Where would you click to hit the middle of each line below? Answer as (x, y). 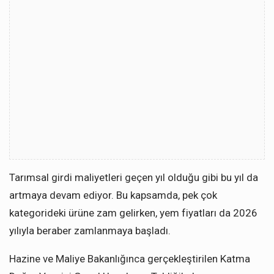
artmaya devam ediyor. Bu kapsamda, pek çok (113, 195)
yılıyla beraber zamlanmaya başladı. (90, 230)
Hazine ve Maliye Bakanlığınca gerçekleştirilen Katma (130, 258)
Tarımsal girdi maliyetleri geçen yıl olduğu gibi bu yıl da (134, 177)
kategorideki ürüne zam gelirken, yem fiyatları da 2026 (133, 213)
